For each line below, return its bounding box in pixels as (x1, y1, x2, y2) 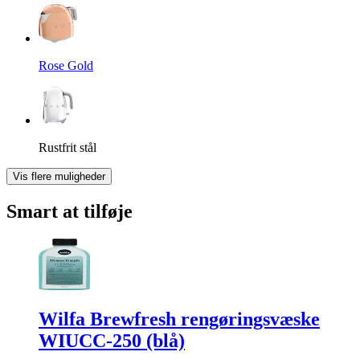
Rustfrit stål (39, 140, 96, 154)
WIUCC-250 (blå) (39, 330, 185, 352)
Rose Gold (39, 58, 93, 72)
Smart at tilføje (6, 200, 133, 222)
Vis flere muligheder (13, 170, 105, 182)
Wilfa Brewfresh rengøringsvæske (39, 309, 320, 330)
